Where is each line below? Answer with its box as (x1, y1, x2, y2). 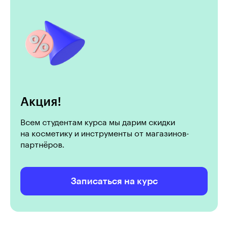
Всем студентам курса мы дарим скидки (20, 119, 175, 127)
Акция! (20, 96, 61, 108)
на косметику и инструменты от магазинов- (20, 130, 189, 138)
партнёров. (20, 141, 65, 149)
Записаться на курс (70, 177, 158, 186)
